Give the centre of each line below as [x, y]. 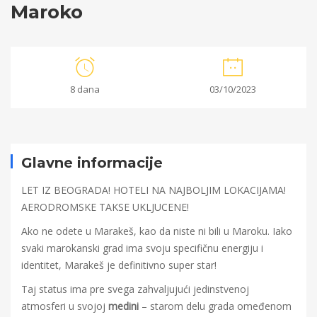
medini [123, 306]
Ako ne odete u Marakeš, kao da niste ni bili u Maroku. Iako [157, 231]
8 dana [85, 89]
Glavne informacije [92, 163]
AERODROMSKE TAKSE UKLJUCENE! [105, 207]
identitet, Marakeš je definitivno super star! [119, 265]
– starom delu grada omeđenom [215, 306]
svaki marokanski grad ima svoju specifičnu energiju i [142, 248]
